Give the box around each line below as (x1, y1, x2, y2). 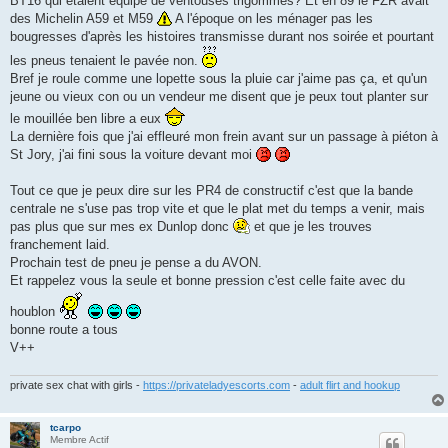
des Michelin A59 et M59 (10, 11, 157, 27)
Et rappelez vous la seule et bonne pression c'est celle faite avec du (10, 273, 405, 289)
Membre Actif (49, 434, 109, 446)
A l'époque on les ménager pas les (172, 11, 373, 27)
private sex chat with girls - (10, 379, 143, 392)
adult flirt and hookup (300, 379, 400, 392)
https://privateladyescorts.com (143, 379, 290, 392)
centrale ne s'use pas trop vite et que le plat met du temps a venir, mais (10, 201, 425, 217)
